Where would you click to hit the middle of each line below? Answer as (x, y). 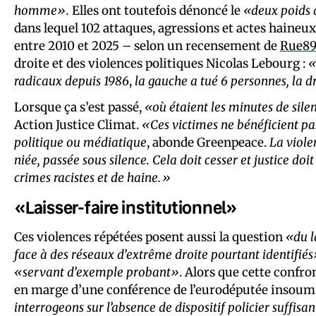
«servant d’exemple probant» (97, 272)
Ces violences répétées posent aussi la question (150, 237)
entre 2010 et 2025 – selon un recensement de (147, 45)
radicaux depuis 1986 (72, 81)
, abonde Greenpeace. (208, 142)
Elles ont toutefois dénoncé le (156, 10)
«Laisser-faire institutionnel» (126, 207)
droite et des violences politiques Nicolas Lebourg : (161, 63)
